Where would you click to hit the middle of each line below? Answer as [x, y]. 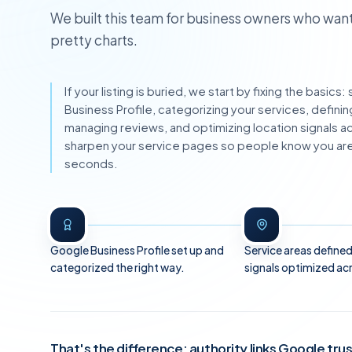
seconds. [91, 163]
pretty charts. [94, 40]
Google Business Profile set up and [137, 250]
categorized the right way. [117, 268]
